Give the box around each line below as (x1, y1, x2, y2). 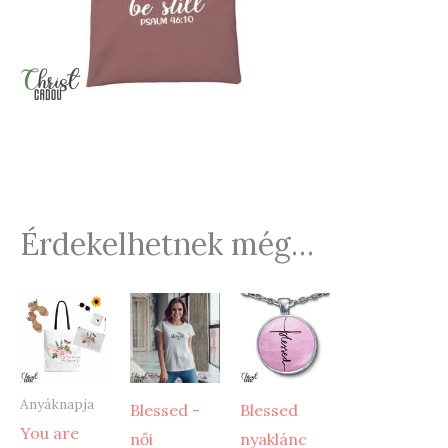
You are (20, 423, 79, 444)
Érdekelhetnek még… (20, 224, 314, 263)
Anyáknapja (20, 394, 94, 413)
